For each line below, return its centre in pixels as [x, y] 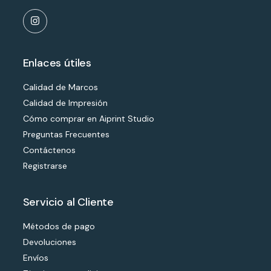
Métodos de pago [59, 226]
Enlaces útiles [57, 63]
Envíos [35, 257]
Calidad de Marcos [60, 87]
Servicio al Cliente [68, 202]
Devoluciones [49, 242]
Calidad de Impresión [65, 103]
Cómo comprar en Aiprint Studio [88, 118]
